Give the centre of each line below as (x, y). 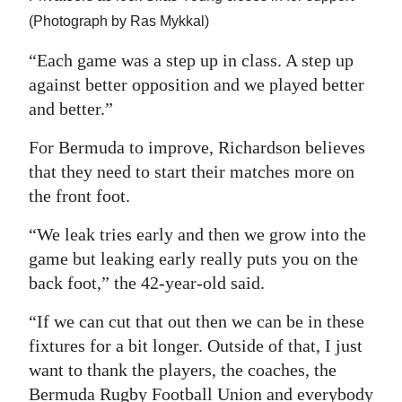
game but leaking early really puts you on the (193, 258)
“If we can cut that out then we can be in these (197, 321)
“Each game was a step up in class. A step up (191, 60)
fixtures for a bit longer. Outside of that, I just (196, 345)
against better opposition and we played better (197, 84)
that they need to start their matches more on (192, 171)
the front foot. (79, 195)
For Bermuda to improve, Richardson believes (197, 147)
